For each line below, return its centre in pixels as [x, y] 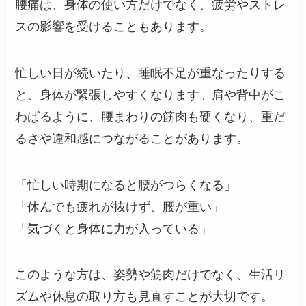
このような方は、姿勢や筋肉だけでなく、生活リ [151, 275]
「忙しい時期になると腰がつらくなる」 [126, 185]
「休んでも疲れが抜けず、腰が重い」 [120, 207]
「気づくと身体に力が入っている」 [114, 228]
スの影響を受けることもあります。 [114, 26]
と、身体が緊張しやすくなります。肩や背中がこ [151, 95]
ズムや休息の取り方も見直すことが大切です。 [144, 297]
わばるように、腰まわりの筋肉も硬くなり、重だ [151, 116]
